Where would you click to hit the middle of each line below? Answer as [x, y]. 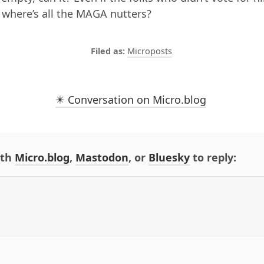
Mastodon [102, 157]
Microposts [149, 51]
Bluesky [169, 157]
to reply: [213, 157]
